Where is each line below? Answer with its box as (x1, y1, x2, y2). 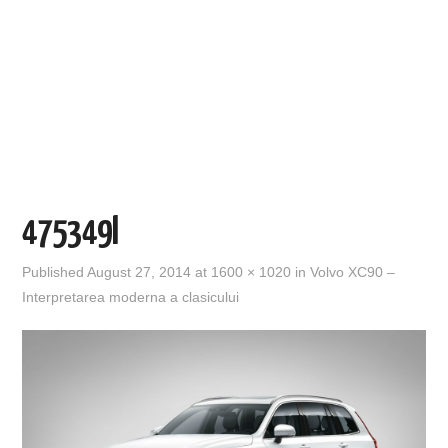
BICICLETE (42, 126, 99, 145)
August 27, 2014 (87, 263, 192, 280)
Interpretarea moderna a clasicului (22, 288, 240, 305)
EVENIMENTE (42, 24, 115, 43)
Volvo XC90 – (310, 263, 396, 280)
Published (22, 263, 88, 280)
